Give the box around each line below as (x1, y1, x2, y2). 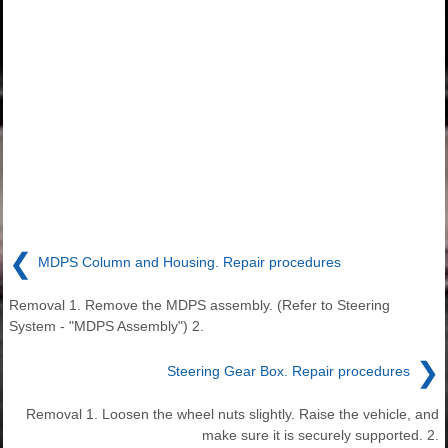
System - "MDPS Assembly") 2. (9, 317, 204, 334)
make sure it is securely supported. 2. (202, 426, 439, 443)
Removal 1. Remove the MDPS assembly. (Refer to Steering (9, 296, 390, 313)
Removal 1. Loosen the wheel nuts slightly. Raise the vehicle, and (26, 405, 439, 422)
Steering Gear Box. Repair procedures (167, 363, 410, 380)
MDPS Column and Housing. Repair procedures (38, 254, 341, 271)
